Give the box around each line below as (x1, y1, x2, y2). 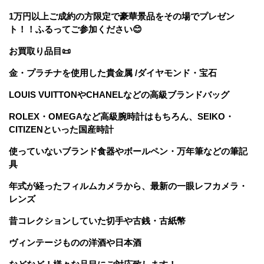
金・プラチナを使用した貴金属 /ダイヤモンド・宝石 (9, 68, 217, 78)
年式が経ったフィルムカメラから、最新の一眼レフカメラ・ (9, 181, 247, 192)
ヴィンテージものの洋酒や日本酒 (9, 237, 141, 248)
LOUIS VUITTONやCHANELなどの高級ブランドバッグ (9, 90, 229, 100)
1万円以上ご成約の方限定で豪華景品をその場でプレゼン (9, 11, 235, 22)
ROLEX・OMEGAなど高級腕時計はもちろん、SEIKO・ (9, 111, 234, 122)
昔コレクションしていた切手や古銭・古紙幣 (9, 216, 186, 226)
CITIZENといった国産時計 (9, 124, 114, 135)
